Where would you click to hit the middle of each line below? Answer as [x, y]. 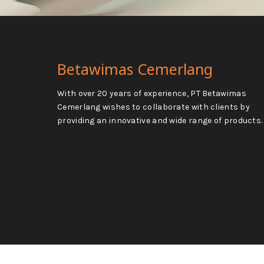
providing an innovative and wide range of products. [160, 120]
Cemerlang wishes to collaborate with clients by [154, 107]
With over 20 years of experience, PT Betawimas [152, 93]
